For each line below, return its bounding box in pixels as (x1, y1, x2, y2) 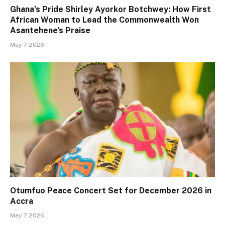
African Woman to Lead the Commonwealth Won (10, 15, 199, 25)
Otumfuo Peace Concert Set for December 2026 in (10, 186, 211, 196)
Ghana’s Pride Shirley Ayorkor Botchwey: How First (10, 4, 211, 14)
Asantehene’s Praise (10, 25, 90, 35)
